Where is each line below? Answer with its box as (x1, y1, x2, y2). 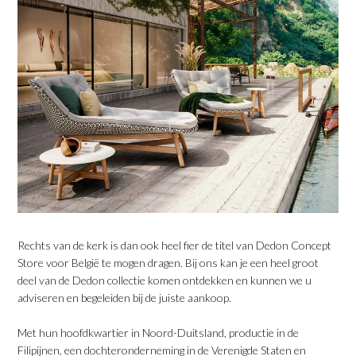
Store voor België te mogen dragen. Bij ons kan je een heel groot (17, 256, 319, 270)
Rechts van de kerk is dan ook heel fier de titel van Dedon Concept (17, 238, 332, 253)
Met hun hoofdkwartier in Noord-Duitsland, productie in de (17, 326, 300, 340)
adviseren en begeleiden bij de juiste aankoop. (17, 291, 232, 305)
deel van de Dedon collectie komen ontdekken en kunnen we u (17, 273, 312, 288)
